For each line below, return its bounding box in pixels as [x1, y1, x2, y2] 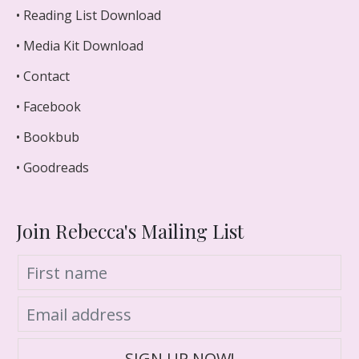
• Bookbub [16, 128, 79, 146]
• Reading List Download [16, 6, 161, 24]
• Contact [16, 67, 70, 85]
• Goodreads [16, 159, 89, 176]
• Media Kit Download [16, 37, 143, 54]
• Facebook [16, 98, 81, 115]
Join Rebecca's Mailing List [16, 218, 244, 244]
